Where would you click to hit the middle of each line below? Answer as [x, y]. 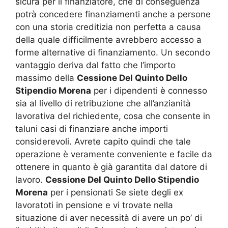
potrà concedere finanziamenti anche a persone [113, 14]
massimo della [46, 78]
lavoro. [30, 179]
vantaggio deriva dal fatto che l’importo [95, 65]
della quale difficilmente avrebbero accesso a [108, 39]
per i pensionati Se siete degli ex [116, 192]
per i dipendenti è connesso [149, 90]
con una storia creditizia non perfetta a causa [108, 27]
